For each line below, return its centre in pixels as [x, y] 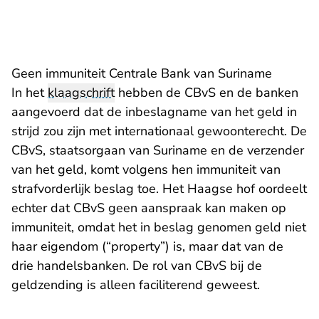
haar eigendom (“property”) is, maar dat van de [147, 246]
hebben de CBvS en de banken [206, 93]
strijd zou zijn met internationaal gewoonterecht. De [159, 131]
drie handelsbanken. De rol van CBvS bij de [137, 266]
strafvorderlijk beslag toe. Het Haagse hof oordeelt [159, 189]
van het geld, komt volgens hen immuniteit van [146, 169]
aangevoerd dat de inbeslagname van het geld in [154, 112]
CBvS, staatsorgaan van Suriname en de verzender [158, 150]
